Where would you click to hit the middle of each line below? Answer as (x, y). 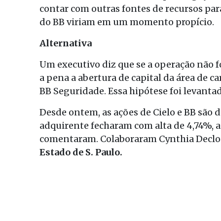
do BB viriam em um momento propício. (127, 22)
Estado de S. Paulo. (81, 152)
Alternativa (66, 43)
